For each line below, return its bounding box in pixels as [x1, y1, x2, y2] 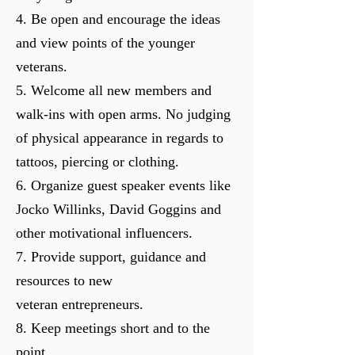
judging [187, 106, 231, 122]
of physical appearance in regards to [16, 130, 223, 146]
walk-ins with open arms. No [16, 106, 187, 122]
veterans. [16, 59, 71, 74]
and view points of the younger [16, 35, 195, 51]
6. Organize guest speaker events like [16, 177, 231, 193]
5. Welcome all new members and [16, 82, 212, 98]
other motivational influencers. [16, 225, 197, 241]
